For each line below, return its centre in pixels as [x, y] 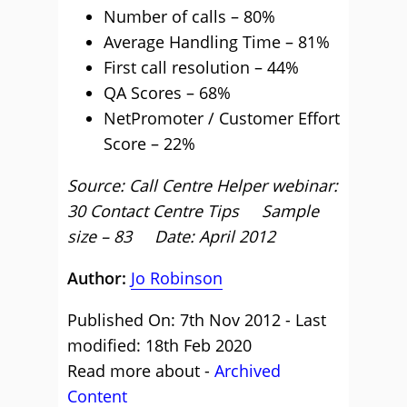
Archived [248, 371]
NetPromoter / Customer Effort [222, 118]
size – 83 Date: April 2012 [171, 236]
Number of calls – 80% [189, 16]
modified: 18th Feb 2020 [159, 345]
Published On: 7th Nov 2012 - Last [197, 320]
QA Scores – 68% [167, 93]
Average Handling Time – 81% [217, 42]
